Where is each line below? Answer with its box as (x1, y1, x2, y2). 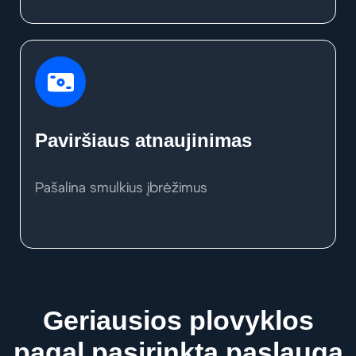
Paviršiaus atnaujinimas (35, 130, 252, 152)
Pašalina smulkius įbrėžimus (35, 181, 207, 196)
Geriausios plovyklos (42, 305, 314, 336)
